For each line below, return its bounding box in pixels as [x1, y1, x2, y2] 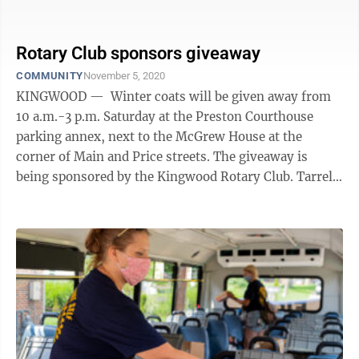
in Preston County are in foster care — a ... [16, 3, 267, 18]
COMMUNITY [16, 70, 83, 82]
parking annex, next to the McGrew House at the [16, 129, 302, 144]
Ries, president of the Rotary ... [16, 189, 199, 204]
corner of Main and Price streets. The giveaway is [16, 149, 213, 164]
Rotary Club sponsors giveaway [16, 43, 260, 63]
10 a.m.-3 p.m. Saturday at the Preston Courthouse [16, 109, 313, 124]
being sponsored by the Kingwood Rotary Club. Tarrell [16, 169, 296, 184]
